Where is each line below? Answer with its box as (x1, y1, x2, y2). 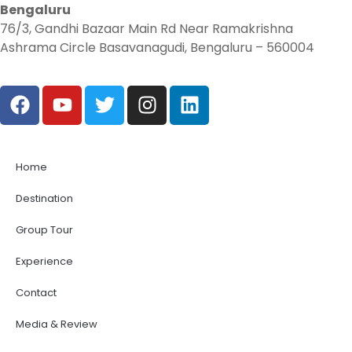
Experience (16, 253, 73, 269)
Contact (16, 284, 57, 300)
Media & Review (16, 316, 97, 332)
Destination (16, 190, 73, 206)
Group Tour (16, 222, 73, 237)
